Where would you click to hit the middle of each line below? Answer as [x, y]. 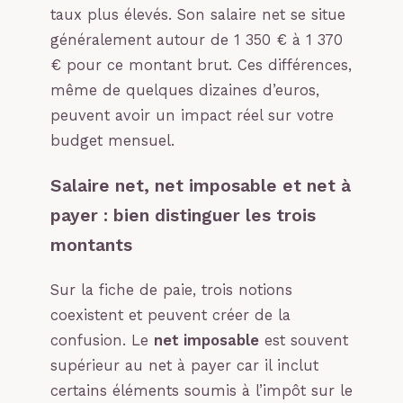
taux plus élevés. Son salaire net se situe [198, 15]
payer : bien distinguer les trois [183, 216]
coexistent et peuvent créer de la [170, 316]
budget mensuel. [112, 141]
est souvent [304, 341]
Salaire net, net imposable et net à [201, 186]
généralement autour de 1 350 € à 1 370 [197, 40]
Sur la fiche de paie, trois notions [171, 291]
